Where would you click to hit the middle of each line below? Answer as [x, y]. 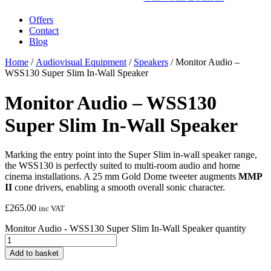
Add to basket [34, 253]
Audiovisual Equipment [81, 62]
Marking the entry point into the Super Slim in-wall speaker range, [131, 155]
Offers [41, 20]
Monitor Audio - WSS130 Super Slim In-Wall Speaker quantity [126, 229]
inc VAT [52, 209]
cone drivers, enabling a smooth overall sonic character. [119, 188]
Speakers [151, 62]
